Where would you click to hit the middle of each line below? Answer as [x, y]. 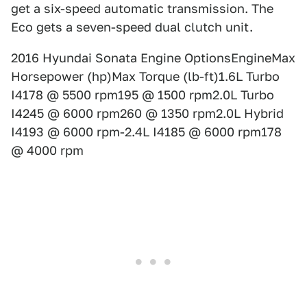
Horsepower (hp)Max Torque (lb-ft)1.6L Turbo [145, 76]
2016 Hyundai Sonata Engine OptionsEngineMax [153, 58]
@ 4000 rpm [47, 150]
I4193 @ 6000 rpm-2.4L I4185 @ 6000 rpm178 [146, 132]
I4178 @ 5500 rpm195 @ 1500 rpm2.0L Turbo [143, 95]
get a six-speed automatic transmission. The [142, 9]
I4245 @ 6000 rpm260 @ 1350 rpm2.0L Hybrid [147, 113]
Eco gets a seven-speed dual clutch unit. [132, 27]
